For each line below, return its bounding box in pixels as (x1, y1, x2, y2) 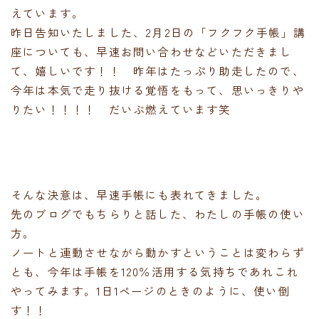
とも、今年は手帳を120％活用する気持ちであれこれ (11, 263, 298, 279)
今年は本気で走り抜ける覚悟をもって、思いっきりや (11, 81, 305, 98)
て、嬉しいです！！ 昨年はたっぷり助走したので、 (11, 62, 305, 78)
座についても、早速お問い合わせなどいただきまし (11, 43, 293, 59)
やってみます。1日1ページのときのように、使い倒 (11, 282, 291, 298)
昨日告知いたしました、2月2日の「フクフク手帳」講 (11, 23, 306, 40)
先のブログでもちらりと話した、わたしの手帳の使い (11, 205, 305, 221)
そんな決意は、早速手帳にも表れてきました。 (11, 186, 268, 202)
